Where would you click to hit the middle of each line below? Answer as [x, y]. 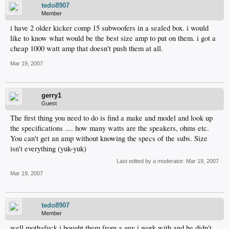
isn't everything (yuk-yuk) [48, 148]
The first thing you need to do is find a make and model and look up [111, 118]
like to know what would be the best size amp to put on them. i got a [113, 38]
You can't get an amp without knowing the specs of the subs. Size [109, 138]
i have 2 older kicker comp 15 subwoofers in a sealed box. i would [109, 28]
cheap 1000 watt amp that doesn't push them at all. [87, 48]
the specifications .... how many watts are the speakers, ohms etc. [110, 128]
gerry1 [51, 95]
